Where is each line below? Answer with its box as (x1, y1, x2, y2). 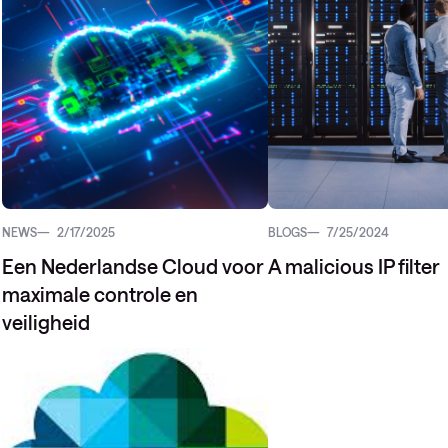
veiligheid (2, 310, 90, 334)
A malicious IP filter (268, 254, 440, 278)
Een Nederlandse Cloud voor (2, 254, 264, 278)
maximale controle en (2, 282, 198, 306)
